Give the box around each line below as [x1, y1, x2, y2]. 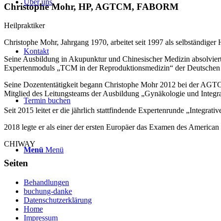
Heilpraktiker [4, 21, 45, 30]
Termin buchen [24, 96, 71, 105]
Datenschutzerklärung [24, 195, 92, 204]
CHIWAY [4, 140, 36, 148]
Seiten [4, 158, 28, 169]
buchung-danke [24, 186, 72, 195]
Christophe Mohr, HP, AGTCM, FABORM [4, 1, 179, 12]
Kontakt [24, 47, 49, 55]
